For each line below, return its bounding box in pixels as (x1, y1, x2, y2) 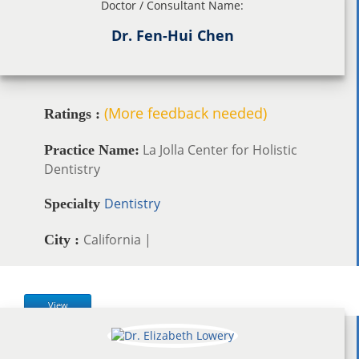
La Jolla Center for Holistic (139, 140, 297, 159)
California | (83, 230, 151, 248)
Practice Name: (44, 141, 139, 158)
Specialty (44, 195, 104, 212)
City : (44, 231, 83, 248)
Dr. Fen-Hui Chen (111, 25, 234, 45)
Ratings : (44, 105, 100, 122)
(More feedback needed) (104, 103, 267, 123)
